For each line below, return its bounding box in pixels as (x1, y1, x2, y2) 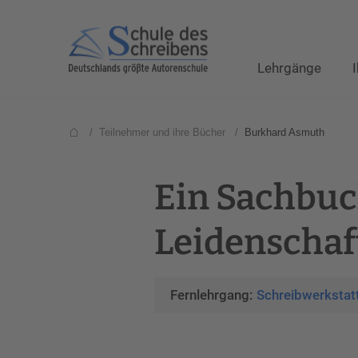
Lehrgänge (257, 60, 321, 76)
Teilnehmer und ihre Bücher (99, 126, 225, 138)
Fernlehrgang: (170, 287, 257, 303)
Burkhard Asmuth (245, 126, 324, 138)
